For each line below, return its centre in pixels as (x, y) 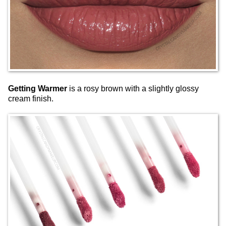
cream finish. (31, 99)
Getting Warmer (38, 89)
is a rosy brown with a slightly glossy (133, 89)
